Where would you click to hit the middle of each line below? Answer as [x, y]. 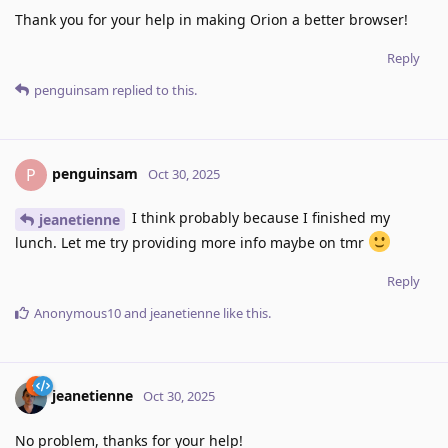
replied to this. [153, 89]
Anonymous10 [77, 312]
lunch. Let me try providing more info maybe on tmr [191, 242]
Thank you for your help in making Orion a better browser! [211, 19]
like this [244, 312]
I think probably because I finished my [259, 217]
